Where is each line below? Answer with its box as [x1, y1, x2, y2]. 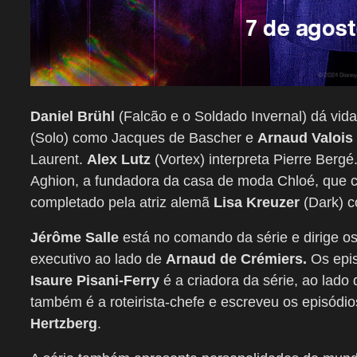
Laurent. [30, 151, 87, 167]
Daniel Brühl [30, 108, 115, 124]
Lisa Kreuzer [214, 194, 300, 210]
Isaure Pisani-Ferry [30, 272, 159, 288]
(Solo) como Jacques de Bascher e [30, 129, 257, 146]
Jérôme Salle [30, 229, 119, 245]
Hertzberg [30, 315, 97, 331]
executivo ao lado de [30, 250, 166, 267]
